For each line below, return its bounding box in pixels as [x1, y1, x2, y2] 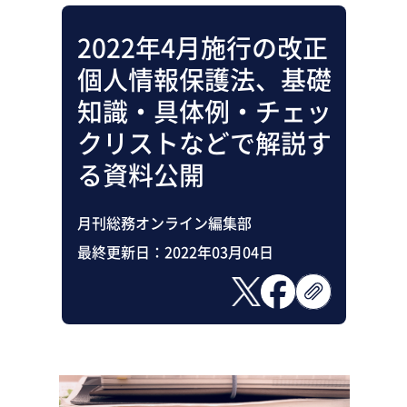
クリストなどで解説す [77, 124, 332, 162]
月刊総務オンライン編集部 [77, 211, 252, 233]
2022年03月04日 [164, 240, 273, 263]
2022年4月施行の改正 [77, 28, 328, 66]
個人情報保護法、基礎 [77, 60, 332, 98]
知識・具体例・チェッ [77, 92, 332, 130]
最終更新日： [77, 240, 164, 263]
